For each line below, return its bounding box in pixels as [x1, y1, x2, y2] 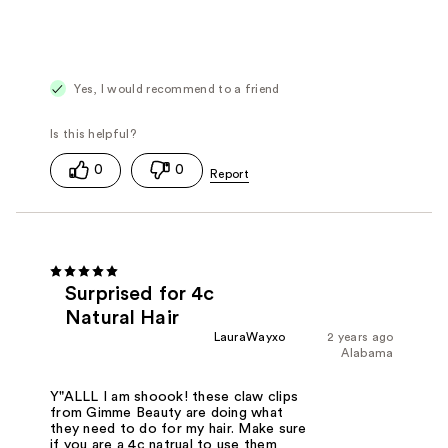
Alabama [341, 346, 394, 359]
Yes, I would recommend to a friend [71, 82, 280, 95]
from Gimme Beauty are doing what [50, 406, 284, 421]
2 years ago [327, 330, 394, 343]
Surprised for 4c [65, 283, 215, 304]
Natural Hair [65, 307, 179, 328]
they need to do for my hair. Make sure [50, 422, 307, 437]
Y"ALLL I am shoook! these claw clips [50, 390, 299, 405]
